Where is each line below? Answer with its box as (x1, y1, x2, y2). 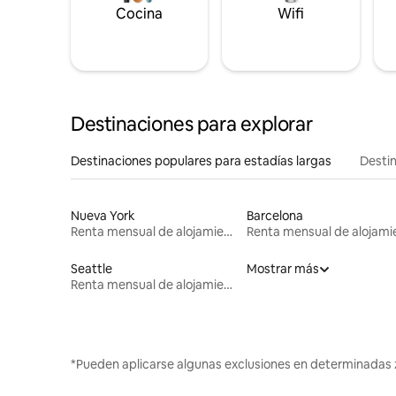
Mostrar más (246, 260, 319, 277)
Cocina (116, 4, 164, 23)
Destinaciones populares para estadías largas (71, 152, 331, 169)
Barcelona (246, 207, 303, 224)
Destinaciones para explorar (71, 110, 313, 137)
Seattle (71, 260, 112, 277)
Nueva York (71, 207, 135, 224)
